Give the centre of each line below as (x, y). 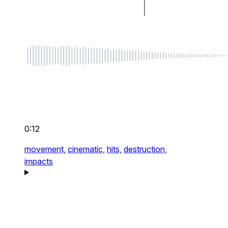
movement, (45, 149)
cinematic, (86, 149)
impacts (39, 162)
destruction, (145, 149)
